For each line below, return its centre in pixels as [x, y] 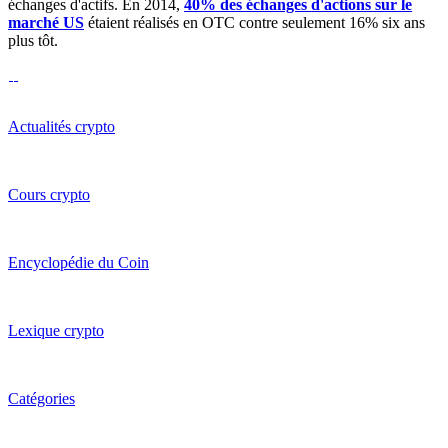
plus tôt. [33, 41]
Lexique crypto [56, 331]
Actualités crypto [61, 127]
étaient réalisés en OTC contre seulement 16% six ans [254, 23]
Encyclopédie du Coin [78, 263]
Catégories [41, 399]
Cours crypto [49, 195]
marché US [46, 23]
